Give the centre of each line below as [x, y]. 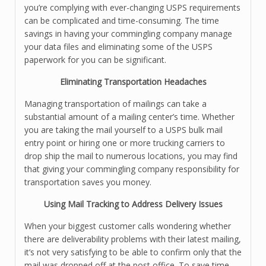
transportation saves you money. [88, 182]
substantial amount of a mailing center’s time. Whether [129, 117]
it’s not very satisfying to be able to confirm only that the [133, 252]
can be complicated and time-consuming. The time [122, 20]
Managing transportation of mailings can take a [115, 104]
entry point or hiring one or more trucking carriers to [125, 143]
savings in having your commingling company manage [128, 34]
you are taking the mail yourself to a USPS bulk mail [123, 130]
